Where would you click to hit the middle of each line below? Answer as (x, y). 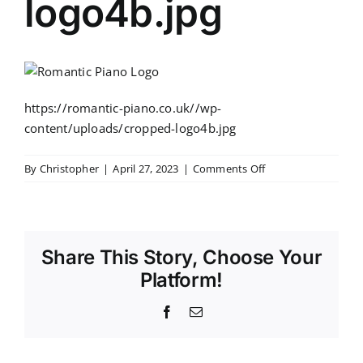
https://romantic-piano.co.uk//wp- (123, 108)
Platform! (181, 280)
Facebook (199, 311)
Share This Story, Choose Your (181, 257)
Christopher (69, 169)
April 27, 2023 (146, 169)
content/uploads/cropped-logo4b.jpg (130, 128)
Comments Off (229, 169)
